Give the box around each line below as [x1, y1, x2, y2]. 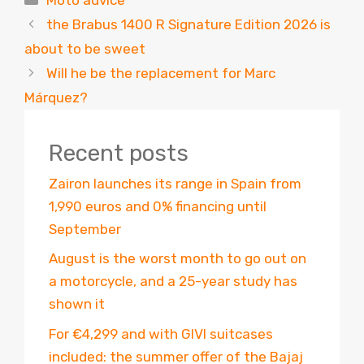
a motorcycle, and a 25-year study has [49, 273, 297, 290]
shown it [49, 296, 105, 313]
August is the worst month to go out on [49, 250, 306, 267]
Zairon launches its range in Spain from [49, 175, 301, 192]
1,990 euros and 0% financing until [49, 197, 266, 214]
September [49, 220, 121, 237]
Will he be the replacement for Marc [46, 64, 276, 81]
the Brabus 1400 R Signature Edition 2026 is [46, 15, 331, 32]
